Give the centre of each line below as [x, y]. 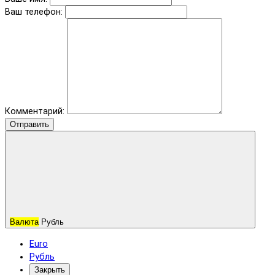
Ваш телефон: [34, 12]
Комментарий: [36, 112]
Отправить [29, 125]
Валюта [24, 222]
